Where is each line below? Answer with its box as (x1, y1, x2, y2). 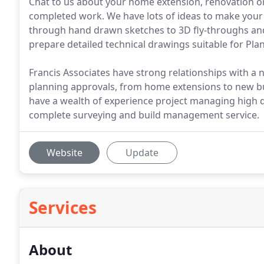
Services (29, 196, 97, 219)
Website (46, 146, 82, 159)
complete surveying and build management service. (29, 108, 259, 121)
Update (126, 146, 159, 159)
